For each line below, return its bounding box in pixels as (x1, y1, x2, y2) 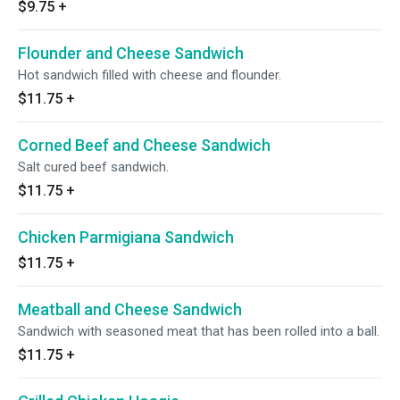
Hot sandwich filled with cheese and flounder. (18, 67, 281, 83)
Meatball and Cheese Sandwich (18, 300, 242, 319)
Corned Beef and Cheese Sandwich (18, 136, 271, 154)
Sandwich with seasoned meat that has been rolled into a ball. (18, 323, 379, 339)
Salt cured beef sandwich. (18, 159, 169, 175)
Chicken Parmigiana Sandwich (18, 228, 234, 246)
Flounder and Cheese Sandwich (18, 44, 244, 62)
